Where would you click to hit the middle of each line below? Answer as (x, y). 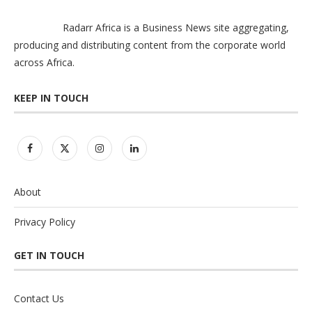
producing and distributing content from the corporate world (150, 45)
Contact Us (39, 299)
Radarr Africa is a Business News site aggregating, (176, 28)
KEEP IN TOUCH (51, 98)
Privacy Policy (45, 222)
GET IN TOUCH (49, 256)
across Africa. (44, 63)
